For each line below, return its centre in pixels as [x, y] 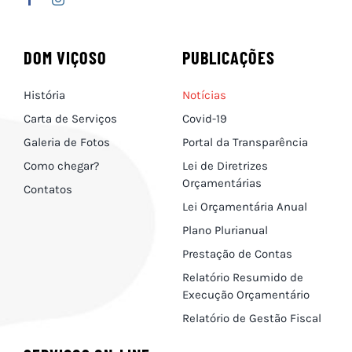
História [44, 95]
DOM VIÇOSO [65, 57]
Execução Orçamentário [246, 294]
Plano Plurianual [225, 230]
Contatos [48, 189]
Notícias [204, 95]
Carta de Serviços [70, 118]
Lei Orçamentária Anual [244, 206]
